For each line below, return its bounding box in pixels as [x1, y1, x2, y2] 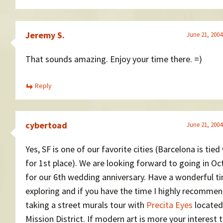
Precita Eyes [146, 199, 193, 211]
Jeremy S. [25, 29, 65, 41]
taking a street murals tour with [25, 199, 146, 211]
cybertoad [25, 119, 67, 131]
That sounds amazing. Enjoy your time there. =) [25, 53, 202, 65]
